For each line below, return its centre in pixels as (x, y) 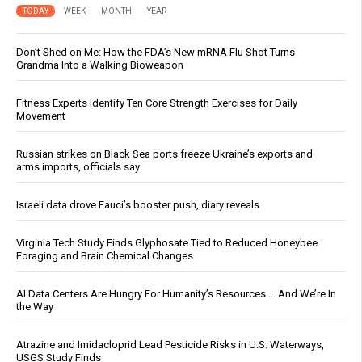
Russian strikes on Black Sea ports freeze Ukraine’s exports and (164, 154)
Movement (41, 116)
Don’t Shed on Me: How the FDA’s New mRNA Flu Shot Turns (156, 52)
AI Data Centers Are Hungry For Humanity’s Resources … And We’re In (176, 293)
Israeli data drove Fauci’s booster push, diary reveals (138, 204)
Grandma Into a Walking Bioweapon (100, 65)
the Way (35, 306)
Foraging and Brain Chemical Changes (105, 255)
